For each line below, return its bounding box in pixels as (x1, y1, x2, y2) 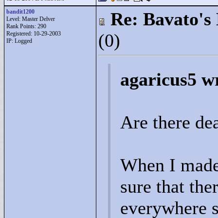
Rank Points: (6, 23, 37, 30)
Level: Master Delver (6, 16, 55, 22)
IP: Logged (6, 37, 32, 44)
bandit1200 (6, 8, 35, 15)
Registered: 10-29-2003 (6, 30, 61, 37)
